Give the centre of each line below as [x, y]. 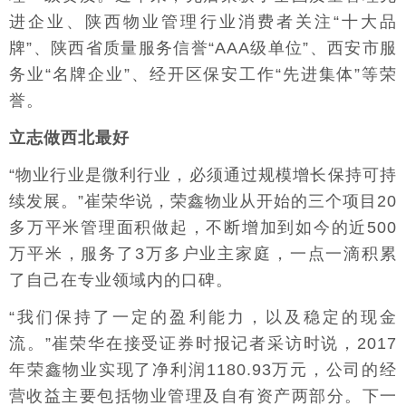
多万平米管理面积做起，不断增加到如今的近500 [203, 227]
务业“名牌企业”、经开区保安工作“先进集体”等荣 [203, 74]
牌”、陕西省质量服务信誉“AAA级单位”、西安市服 [203, 48]
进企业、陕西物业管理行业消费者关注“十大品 [203, 22]
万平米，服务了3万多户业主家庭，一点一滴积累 [203, 254]
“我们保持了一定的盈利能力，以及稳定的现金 [203, 317]
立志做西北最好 [69, 138]
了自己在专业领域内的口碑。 [121, 280]
